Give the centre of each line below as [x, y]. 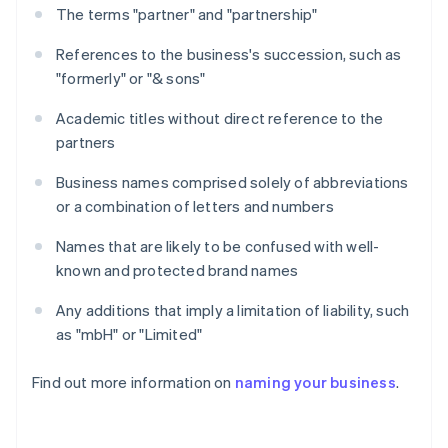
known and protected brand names [177, 270]
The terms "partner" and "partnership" [187, 14]
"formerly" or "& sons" [131, 78]
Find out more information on [133, 382]
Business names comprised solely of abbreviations [232, 182]
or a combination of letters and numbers [195, 206]
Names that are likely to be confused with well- [218, 246]
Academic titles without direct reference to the [220, 118]
